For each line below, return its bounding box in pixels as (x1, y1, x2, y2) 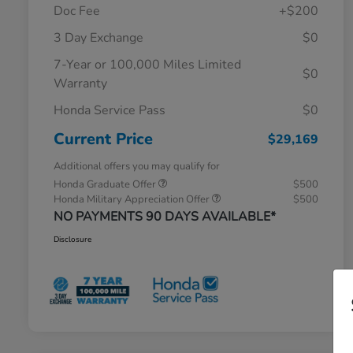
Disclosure (54, 233, 91, 245)
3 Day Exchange (54, 28, 143, 46)
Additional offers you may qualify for (54, 158, 220, 173)
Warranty (54, 74, 107, 92)
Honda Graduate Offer (54, 176, 158, 191)
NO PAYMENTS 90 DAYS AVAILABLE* (54, 207, 276, 225)
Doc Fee (54, 2, 100, 20)
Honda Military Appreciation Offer (54, 191, 212, 206)
